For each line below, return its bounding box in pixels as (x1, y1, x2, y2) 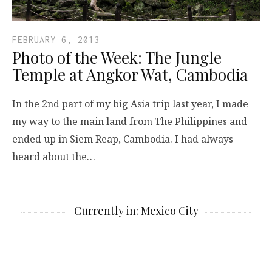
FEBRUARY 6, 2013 (12, 35, 100, 45)
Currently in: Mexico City (73, 203, 199, 218)
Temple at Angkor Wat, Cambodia (12, 64, 248, 85)
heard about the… (12, 150, 95, 163)
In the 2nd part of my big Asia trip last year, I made (12, 97, 248, 110)
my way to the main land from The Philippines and (12, 115, 247, 128)
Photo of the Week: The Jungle (12, 47, 222, 68)
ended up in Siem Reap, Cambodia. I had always (12, 132, 233, 146)
